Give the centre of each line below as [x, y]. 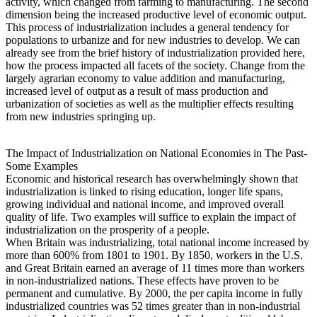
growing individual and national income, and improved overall [145, 204]
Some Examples [42, 166]
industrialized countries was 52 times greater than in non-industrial [153, 306]
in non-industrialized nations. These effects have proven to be [142, 280]
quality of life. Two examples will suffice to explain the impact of [151, 217]
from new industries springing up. [81, 116]
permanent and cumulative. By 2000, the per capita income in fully [154, 293]
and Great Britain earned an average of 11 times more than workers [155, 267]
